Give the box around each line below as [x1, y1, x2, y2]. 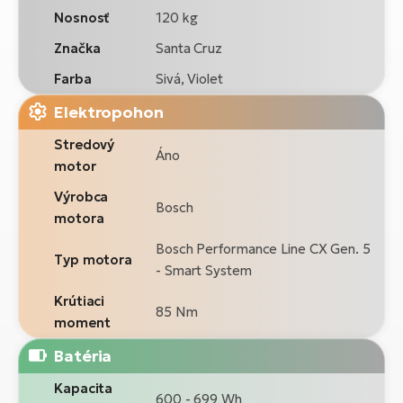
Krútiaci [54, 291, 105, 309]
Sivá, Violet [156, 69, 223, 87]
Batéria [53, 345, 112, 366]
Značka [54, 39, 101, 57]
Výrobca [54, 187, 109, 205]
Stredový [54, 135, 115, 153]
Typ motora [54, 250, 132, 268]
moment [54, 313, 111, 331]
